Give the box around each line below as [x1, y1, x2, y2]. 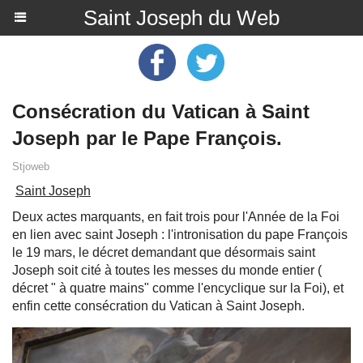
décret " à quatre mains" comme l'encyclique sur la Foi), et [12, 281, 344, 295]
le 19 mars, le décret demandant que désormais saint [12, 246, 315, 259]
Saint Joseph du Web [83, 6, 280, 30]
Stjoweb [12, 160, 49, 173]
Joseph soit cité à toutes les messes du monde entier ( [12, 263, 322, 277]
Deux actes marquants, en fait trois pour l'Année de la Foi [12, 210, 340, 224]
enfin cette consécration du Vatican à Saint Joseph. [12, 299, 305, 313]
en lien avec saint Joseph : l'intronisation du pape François [12, 228, 348, 241]
